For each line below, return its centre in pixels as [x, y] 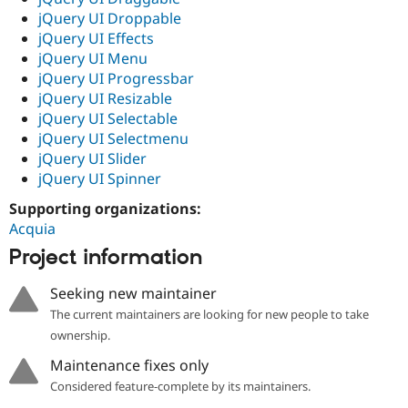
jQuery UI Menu [93, 58]
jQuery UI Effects [96, 38]
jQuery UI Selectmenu [113, 138]
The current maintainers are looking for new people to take [209, 314]
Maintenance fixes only [129, 365]
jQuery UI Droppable [110, 18]
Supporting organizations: [107, 209]
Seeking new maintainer [133, 293]
